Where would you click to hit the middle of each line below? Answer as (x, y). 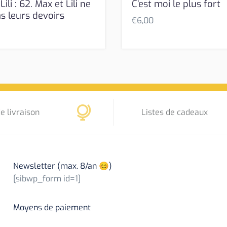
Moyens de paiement (52, 208)
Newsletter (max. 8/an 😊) (62, 166)
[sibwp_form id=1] (47, 179)
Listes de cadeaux (175, 112)
